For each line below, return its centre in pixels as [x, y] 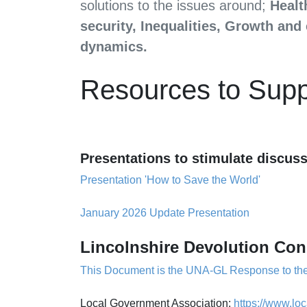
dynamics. [114, 47]
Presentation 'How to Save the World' [172, 180]
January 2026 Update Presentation [165, 213]
